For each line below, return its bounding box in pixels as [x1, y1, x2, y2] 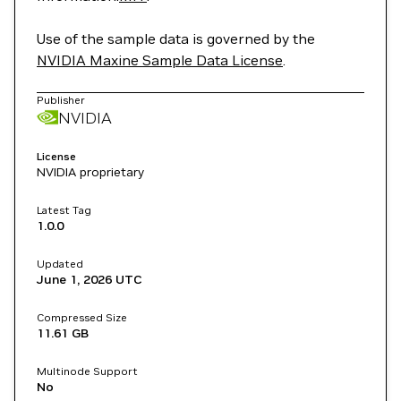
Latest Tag [37, 203, 91, 217]
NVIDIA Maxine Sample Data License [37, 51, 283, 69]
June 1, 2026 [37, 271, 112, 287]
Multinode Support [37, 364, 138, 378]
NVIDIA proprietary [37, 164, 144, 180]
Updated [37, 257, 83, 270]
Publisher [37, 93, 85, 107]
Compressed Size [37, 311, 127, 324]
